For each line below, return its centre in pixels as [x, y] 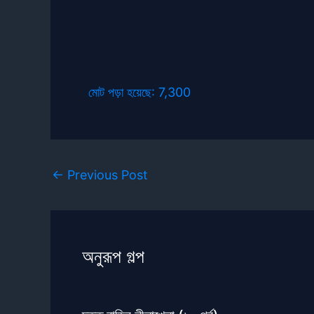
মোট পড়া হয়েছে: [122, 93]
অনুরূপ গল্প [113, 257]
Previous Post [106, 175]
